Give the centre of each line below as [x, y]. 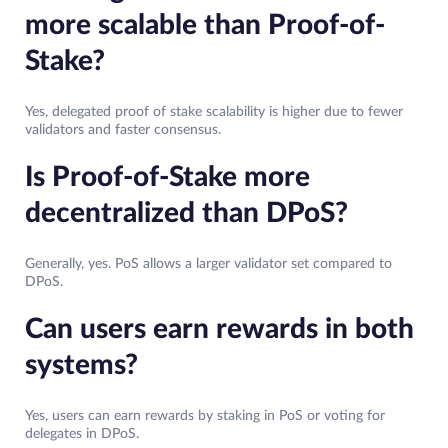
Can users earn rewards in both [219, 329]
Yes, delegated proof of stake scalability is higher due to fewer [214, 112]
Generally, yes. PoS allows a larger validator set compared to [208, 264]
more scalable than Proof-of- [205, 25]
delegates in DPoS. [82, 434]
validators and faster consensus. [123, 130]
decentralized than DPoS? [186, 213]
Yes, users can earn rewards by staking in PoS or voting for [205, 416]
